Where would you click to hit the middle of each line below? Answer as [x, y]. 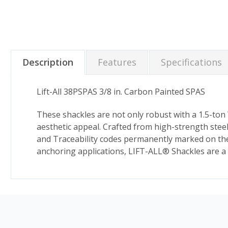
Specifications [191, 62]
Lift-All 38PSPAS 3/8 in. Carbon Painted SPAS [121, 91]
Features [117, 62]
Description [48, 62]
